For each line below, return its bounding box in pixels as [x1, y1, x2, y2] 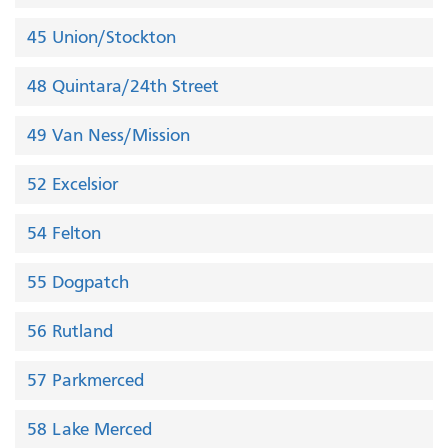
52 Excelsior [27, 173, 118, 196]
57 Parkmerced [27, 369, 144, 392]
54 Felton [27, 222, 101, 245]
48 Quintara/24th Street [27, 75, 219, 98]
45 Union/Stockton [27, 26, 176, 49]
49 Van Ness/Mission [27, 124, 190, 147]
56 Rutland [27, 320, 113, 343]
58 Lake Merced [27, 418, 152, 441]
